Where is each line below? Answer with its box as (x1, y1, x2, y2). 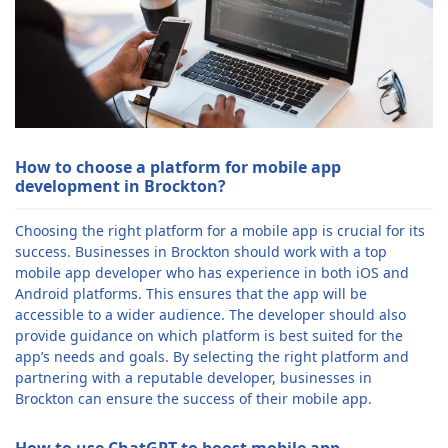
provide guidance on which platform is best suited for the (15, 325, 403, 345)
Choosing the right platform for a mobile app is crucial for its (15, 220, 425, 240)
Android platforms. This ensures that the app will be (15, 283, 367, 303)
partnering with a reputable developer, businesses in (15, 367, 372, 387)
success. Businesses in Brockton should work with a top (15, 241, 387, 261)
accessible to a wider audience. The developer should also (15, 304, 406, 324)
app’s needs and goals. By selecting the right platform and (15, 346, 409, 366)
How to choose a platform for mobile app (15, 155, 341, 178)
